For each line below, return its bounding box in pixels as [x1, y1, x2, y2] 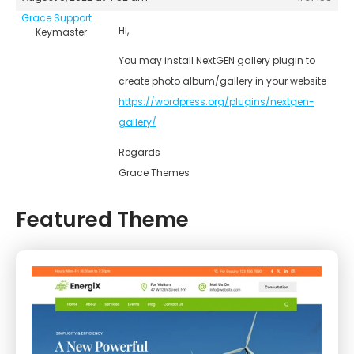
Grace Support [21, 10, 92, 24]
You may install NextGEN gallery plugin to [119, 53, 315, 67]
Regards [119, 145, 160, 159]
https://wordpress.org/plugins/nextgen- [119, 94, 314, 108]
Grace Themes [119, 165, 190, 179]
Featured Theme [16, 205, 189, 234]
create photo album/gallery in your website [119, 73, 326, 88]
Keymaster [36, 24, 87, 39]
